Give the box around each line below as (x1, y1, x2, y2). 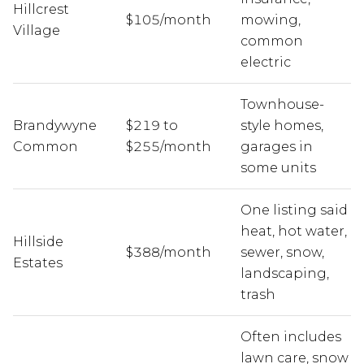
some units (240, 159, 316, 175)
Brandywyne (13, 117, 97, 133)
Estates (13, 254, 63, 271)
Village (13, 22, 60, 38)
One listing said (240, 201, 348, 218)
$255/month (125, 138, 211, 154)
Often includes (240, 328, 341, 344)
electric (240, 54, 291, 70)
